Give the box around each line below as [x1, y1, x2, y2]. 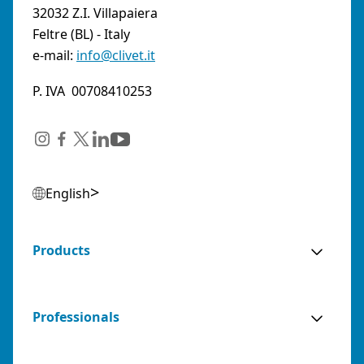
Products [32, 240, 90, 259]
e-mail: [32, 45, 76, 64]
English [45, 184, 90, 202]
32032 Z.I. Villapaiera [32, 3, 158, 22]
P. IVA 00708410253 [32, 81, 152, 100]
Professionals [32, 307, 119, 326]
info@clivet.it [76, 45, 155, 64]
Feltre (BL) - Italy [32, 24, 130, 43]
